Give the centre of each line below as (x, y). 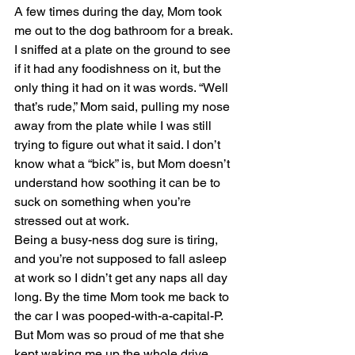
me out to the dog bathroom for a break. (125, 31)
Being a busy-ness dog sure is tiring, (118, 240)
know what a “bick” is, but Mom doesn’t (124, 164)
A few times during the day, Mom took (120, 11)
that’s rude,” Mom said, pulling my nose (124, 107)
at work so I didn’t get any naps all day (122, 278)
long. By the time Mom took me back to (123, 297)
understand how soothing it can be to (119, 183)
